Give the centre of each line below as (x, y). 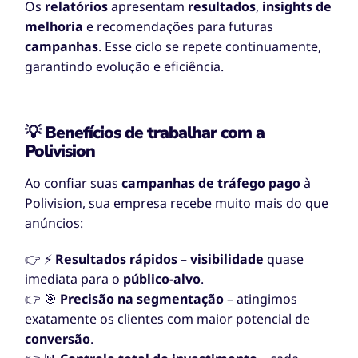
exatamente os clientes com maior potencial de (168, 319)
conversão (58, 339)
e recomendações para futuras (179, 27)
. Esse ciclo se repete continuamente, (210, 47)
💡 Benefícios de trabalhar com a (145, 133)
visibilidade (227, 259)
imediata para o (74, 279)
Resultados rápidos (117, 259)
